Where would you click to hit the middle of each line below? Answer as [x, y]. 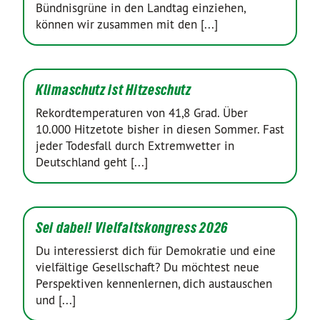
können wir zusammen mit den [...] [127, 24]
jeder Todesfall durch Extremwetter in [135, 146]
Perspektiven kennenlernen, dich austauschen [154, 284]
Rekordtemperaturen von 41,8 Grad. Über [142, 113]
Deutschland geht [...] [92, 162]
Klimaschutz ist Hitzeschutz [114, 90]
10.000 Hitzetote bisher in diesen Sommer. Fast [160, 129]
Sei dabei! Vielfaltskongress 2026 [132, 228]
